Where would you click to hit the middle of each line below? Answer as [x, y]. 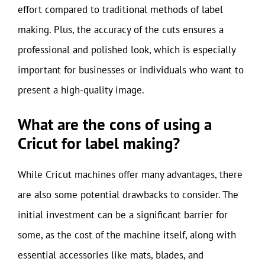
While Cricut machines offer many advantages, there [130, 174]
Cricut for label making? [99, 143]
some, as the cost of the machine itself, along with [127, 235]
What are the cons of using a [115, 124]
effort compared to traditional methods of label [120, 9]
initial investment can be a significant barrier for [123, 215]
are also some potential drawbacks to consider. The [128, 195]
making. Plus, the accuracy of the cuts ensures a [121, 29]
